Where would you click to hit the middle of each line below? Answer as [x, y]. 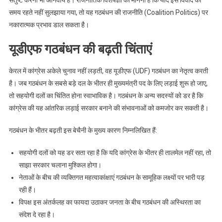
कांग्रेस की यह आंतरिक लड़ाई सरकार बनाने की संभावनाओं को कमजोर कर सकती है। [109, 108]
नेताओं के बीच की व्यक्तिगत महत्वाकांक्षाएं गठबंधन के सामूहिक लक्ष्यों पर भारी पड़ [111, 177]
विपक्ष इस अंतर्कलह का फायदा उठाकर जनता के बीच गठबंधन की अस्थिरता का [110, 202]
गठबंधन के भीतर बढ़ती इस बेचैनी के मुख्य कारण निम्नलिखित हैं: [83, 130]
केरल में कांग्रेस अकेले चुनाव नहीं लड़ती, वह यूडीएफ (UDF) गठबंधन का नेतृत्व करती [108, 71]
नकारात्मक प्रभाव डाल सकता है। [49, 25]
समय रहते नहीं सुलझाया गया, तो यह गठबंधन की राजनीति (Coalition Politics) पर [108, 12]
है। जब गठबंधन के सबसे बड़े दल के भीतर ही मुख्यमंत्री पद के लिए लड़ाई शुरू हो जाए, [108, 83]
